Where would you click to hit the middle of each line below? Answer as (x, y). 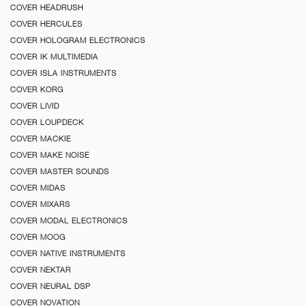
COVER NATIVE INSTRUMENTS (68, 253)
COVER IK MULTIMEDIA (54, 56)
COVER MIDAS (38, 187)
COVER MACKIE (41, 138)
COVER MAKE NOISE (50, 155)
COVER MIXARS (40, 204)
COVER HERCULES (46, 24)
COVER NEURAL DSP (51, 286)
